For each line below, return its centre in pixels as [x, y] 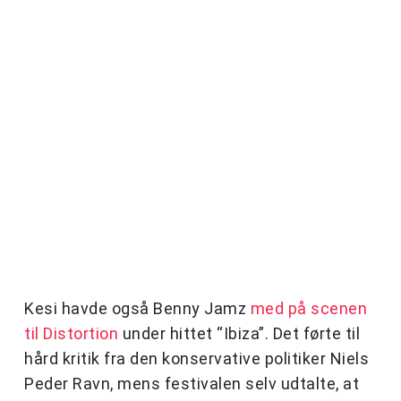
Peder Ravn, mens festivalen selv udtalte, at [192, 384]
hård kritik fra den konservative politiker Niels [196, 359]
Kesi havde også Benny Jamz [137, 309]
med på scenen [308, 309]
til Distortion [71, 334]
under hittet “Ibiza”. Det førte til [239, 334]
